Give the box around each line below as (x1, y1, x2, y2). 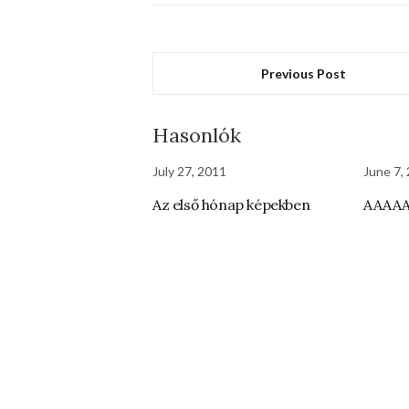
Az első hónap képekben (152, 195, 310, 214)
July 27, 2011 (152, 163, 226, 179)
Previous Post (261, 66, 347, 81)
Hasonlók (152, 122, 241, 148)
